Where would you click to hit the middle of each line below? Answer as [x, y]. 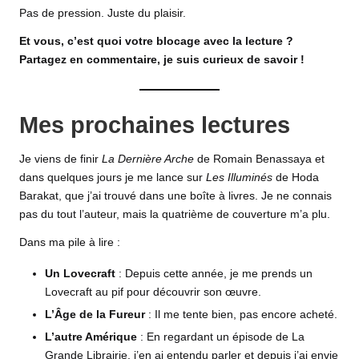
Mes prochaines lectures [155, 125]
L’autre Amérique [91, 337]
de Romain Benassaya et [259, 159]
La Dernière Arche [148, 159]
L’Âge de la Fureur [95, 315]
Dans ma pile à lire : [70, 243]
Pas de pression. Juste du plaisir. [103, 13]
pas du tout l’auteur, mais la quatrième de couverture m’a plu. [175, 215]
